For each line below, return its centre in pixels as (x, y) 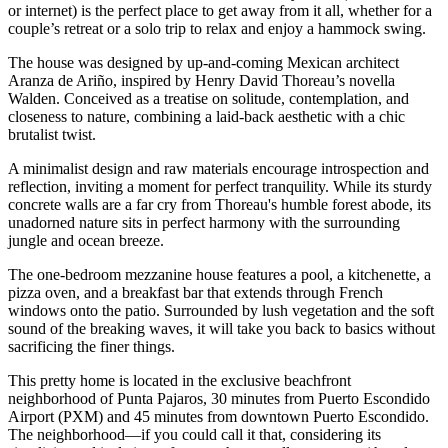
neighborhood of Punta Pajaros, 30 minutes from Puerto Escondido (219, 399)
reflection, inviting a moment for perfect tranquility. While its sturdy (220, 187)
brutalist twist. (54, 135)
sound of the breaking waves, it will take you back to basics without (221, 329)
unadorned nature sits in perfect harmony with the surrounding (204, 223)
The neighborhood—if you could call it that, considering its (194, 435)
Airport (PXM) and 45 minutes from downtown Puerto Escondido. (218, 417)
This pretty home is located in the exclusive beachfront (179, 381)
